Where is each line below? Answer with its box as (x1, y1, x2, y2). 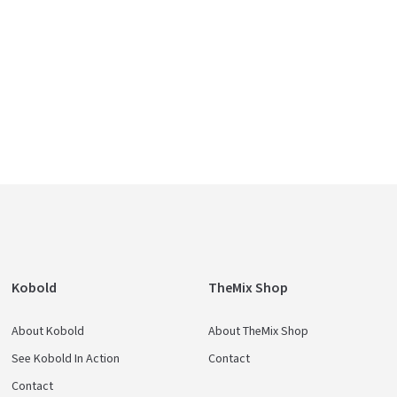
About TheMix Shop (207, 323, 308, 341)
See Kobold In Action (12, 350, 121, 369)
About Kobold (12, 323, 85, 341)
